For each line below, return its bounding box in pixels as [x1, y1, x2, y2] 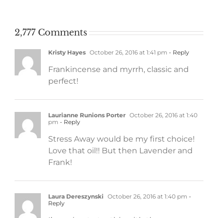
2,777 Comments [15, 27, 87, 38]
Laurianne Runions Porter [48, 111, 126, 119]
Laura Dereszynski [48, 192, 104, 200]
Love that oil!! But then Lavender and [48, 145, 193, 155]
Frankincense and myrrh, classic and [48, 64, 189, 74]
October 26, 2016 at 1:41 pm [88, 48, 167, 56]
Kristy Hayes [48, 48, 86, 56]
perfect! [48, 76, 78, 86]
